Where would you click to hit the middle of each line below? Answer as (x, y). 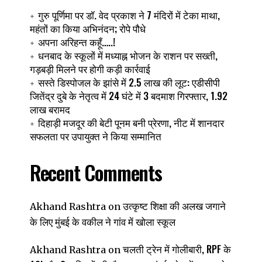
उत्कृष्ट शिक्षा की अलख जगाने (174, 206)
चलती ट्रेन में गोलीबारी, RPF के (177, 249)
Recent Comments (96, 173)
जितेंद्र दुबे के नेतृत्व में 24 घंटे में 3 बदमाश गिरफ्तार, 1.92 (128, 96)
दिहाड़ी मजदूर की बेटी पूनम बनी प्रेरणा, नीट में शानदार (131, 123)
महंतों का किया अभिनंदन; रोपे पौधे (87, 29)
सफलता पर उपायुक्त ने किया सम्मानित (95, 136)
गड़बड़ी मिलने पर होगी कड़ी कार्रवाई (90, 69)
